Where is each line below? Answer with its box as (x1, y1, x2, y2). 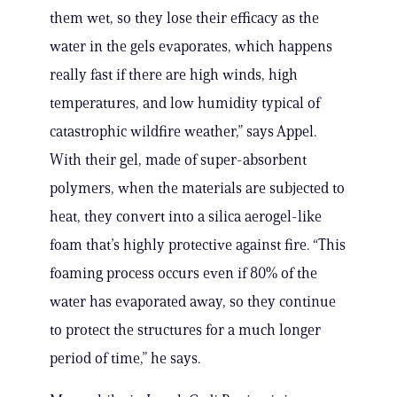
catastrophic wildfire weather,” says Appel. (50, 122, 316, 141)
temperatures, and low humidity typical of (50, 94, 320, 113)
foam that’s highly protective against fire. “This (50, 236, 346, 254)
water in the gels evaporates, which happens (50, 37, 332, 56)
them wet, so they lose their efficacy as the (50, 9, 319, 27)
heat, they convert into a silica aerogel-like (50, 207, 322, 226)
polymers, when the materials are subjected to (50, 179, 345, 198)
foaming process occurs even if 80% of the (50, 264, 317, 283)
